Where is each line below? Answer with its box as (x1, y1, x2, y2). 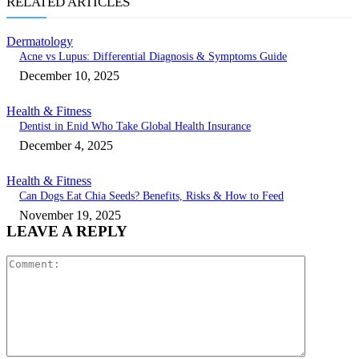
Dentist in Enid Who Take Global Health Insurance (19, 120, 251, 133)
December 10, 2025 (19, 69, 119, 83)
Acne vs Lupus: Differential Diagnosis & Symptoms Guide (19, 50, 287, 63)
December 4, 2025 (19, 139, 113, 153)
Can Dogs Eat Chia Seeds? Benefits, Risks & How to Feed (19, 190, 284, 203)
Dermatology (6, 34, 73, 49)
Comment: (305, 255, 357, 269)
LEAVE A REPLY (6, 223, 127, 240)
